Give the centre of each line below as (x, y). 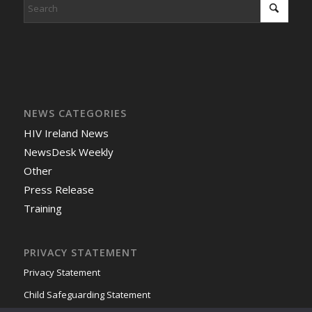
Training (42, 209)
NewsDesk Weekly (68, 152)
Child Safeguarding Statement (87, 295)
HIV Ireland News (66, 133)
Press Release (58, 190)
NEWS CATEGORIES (75, 114)
